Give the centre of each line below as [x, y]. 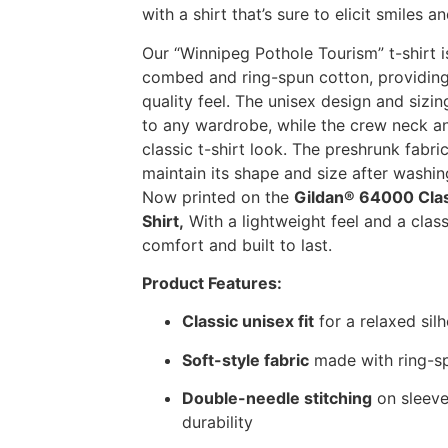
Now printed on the [218, 196]
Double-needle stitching [277, 398]
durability [217, 422]
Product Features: [212, 282]
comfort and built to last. [237, 244]
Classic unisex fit [248, 321]
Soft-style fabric [245, 359]
